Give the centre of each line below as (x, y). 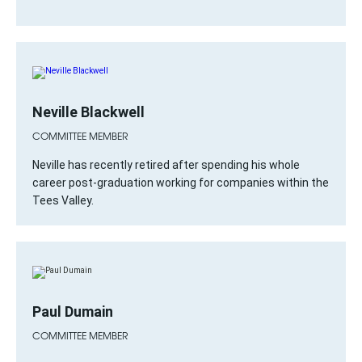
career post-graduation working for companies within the (181, 183)
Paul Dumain (73, 311)
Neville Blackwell (88, 112)
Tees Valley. (63, 200)
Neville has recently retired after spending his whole (166, 165)
